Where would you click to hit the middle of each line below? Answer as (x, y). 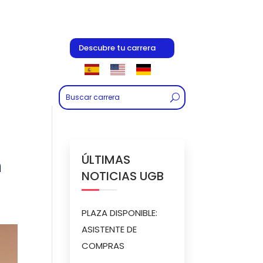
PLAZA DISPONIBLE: (120, 213)
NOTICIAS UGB (123, 176)
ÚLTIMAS (106, 160)
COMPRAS (103, 246)
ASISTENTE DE (109, 229)
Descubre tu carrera (117, 48)
